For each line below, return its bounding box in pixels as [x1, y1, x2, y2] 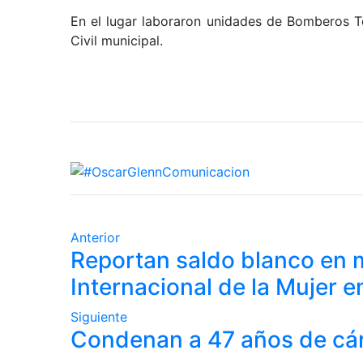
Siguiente [70, 309, 127, 326]
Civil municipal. [70, 32, 163, 49]
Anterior [70, 229, 120, 246]
